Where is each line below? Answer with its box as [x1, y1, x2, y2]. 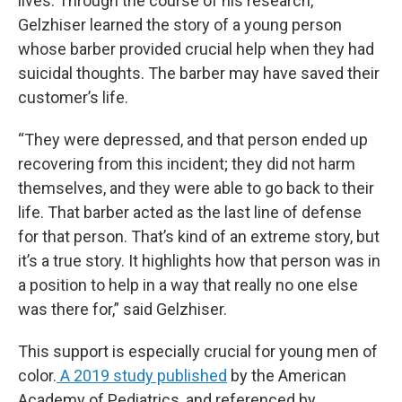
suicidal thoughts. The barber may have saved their [18, 63, 380, 83]
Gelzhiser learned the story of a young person [18, 14, 342, 34]
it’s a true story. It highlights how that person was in [18, 250, 380, 270]
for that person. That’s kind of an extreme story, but [18, 226, 380, 246]
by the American [227, 365, 346, 385]
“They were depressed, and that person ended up [18, 129, 368, 149]
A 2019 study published [57, 365, 227, 385]
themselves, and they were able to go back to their [18, 178, 374, 197]
